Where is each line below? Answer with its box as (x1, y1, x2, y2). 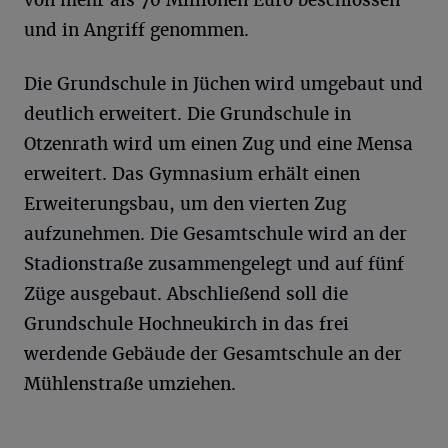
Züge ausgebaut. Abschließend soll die (24, 283, 348, 305)
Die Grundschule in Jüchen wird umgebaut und (24, 73, 423, 95)
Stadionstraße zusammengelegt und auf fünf (24, 253, 404, 275)
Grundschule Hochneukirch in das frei (24, 313, 349, 335)
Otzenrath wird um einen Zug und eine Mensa (24, 133, 413, 155)
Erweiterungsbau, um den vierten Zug (24, 193, 346, 215)
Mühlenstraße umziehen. (24, 373, 236, 395)
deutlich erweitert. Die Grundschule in (24, 103, 351, 125)
